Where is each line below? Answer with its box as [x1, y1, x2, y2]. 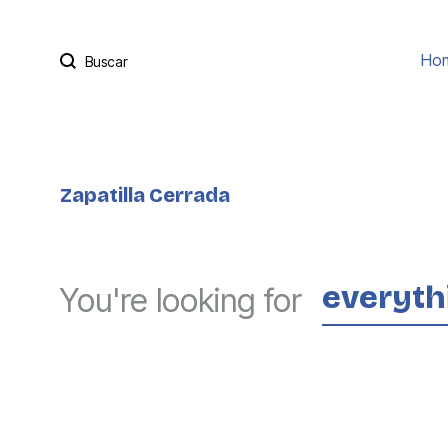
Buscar [59, 47, 114, 69]
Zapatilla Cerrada [60, 183, 230, 207]
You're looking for [60, 281, 302, 320]
